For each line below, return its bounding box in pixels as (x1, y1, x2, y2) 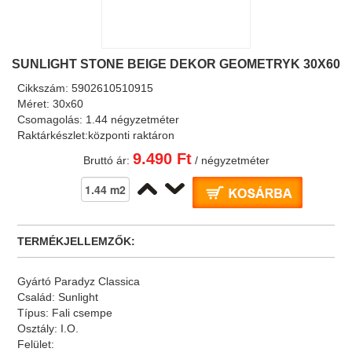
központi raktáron (88, 129, 175, 141)
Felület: (17, 338, 55, 350)
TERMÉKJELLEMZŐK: (17, 235, 136, 247)
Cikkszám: (17, 82, 72, 94)
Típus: (17, 306, 53, 319)
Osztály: (17, 322, 61, 335)
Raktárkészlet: (17, 129, 89, 141)
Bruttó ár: (82, 154, 133, 167)
